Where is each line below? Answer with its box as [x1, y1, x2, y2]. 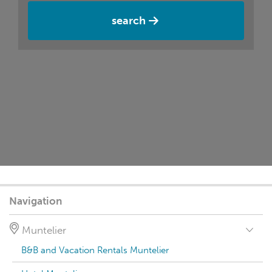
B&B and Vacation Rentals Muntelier [21, 245, 169, 256]
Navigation [9, 195, 62, 208]
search [112, 14, 146, 27]
